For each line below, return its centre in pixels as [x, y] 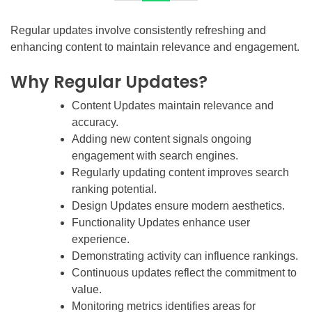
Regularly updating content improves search [180, 172]
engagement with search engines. [155, 155]
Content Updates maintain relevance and [173, 105]
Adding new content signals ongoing [162, 139]
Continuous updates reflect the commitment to [184, 272]
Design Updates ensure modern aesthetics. [178, 205]
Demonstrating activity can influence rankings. [185, 256]
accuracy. [95, 122]
